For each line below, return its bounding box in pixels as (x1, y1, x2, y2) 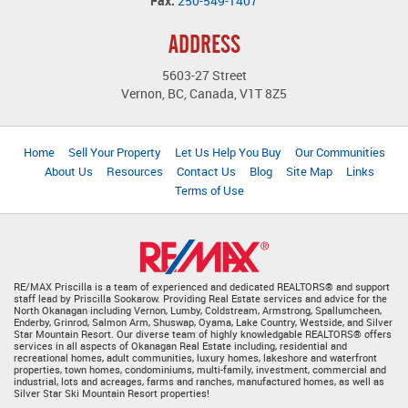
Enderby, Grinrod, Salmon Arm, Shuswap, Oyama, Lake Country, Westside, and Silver (14, 315, 393, 330)
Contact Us (177, 163, 236, 180)
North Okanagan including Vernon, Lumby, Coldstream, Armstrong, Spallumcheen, (14, 303, 382, 318)
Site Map (286, 163, 332, 180)
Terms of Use (175, 182, 244, 199)
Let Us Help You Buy (174, 144, 281, 161)
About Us (45, 163, 93, 180)
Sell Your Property (67, 144, 161, 161)
